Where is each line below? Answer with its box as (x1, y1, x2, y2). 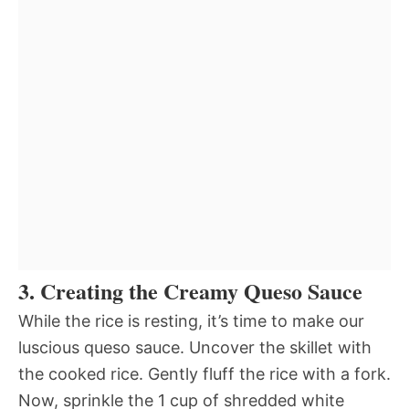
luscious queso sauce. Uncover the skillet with (18, 338, 372, 357)
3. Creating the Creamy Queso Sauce (18, 275, 362, 307)
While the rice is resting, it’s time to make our (18, 311, 364, 330)
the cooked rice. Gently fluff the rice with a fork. (18, 364, 391, 383)
